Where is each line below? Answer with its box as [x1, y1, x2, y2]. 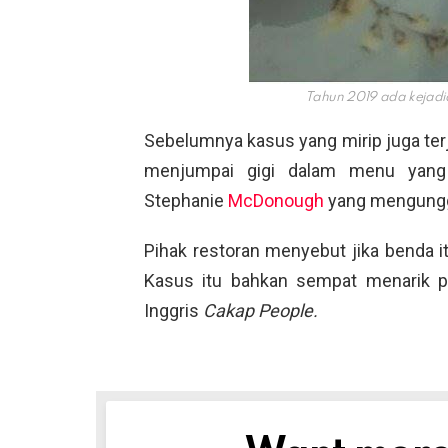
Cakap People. [203, 299, 318, 321]
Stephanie [144, 189, 228, 211]
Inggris [144, 299, 203, 321]
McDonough [228, 189, 324, 211]
